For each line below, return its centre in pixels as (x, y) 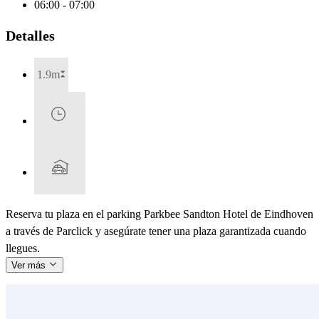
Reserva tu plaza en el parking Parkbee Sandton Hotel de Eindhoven (159, 214)
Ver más (30, 265)
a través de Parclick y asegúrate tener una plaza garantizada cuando (156, 231)
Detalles (30, 35)
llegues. (23, 248)
